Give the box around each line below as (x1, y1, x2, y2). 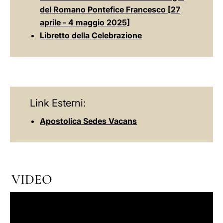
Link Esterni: (30, 97, 86, 109)
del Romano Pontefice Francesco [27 (40, 4, 180, 14)
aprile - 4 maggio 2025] (40, 17, 130, 27)
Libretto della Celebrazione (40, 30, 142, 40)
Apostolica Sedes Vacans (40, 116, 137, 126)
